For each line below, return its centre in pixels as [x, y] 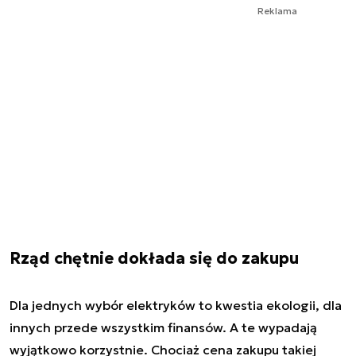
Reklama [277, 10]
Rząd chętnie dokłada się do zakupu [154, 258]
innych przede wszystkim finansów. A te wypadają [163, 327]
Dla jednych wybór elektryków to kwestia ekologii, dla [176, 305]
